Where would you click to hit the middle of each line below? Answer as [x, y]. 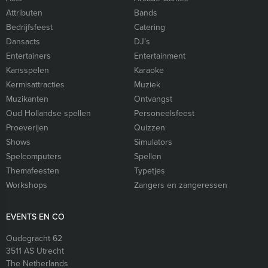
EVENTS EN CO [35, 217]
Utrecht [50, 251]
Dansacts [23, 42]
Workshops [27, 185]
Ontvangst [153, 99]
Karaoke [149, 70]
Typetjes [150, 171]
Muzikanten [27, 99]
